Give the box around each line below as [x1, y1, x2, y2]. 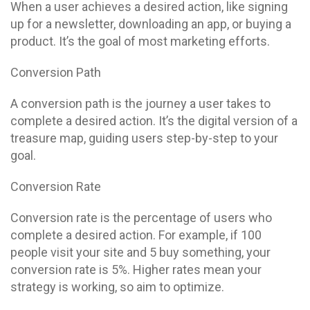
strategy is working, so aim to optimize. [10, 280, 224, 294]
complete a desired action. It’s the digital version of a [10, 113, 298, 128]
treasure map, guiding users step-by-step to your [10, 131, 278, 145]
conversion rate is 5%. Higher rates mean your [10, 262, 262, 277]
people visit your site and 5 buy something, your [10, 245, 271, 259]
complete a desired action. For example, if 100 [10, 228, 262, 242]
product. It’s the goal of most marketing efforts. [10, 34, 270, 48]
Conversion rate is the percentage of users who [10, 210, 272, 225]
